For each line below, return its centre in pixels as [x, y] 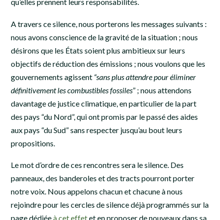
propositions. [33, 143]
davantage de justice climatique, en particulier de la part [104, 103]
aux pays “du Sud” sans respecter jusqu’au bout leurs [96, 130]
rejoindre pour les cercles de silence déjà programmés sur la [110, 205]
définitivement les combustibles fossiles [72, 90]
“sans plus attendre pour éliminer [145, 77]
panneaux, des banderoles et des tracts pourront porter [103, 178]
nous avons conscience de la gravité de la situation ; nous [104, 37]
